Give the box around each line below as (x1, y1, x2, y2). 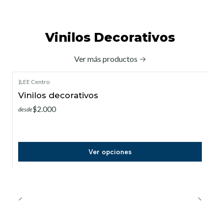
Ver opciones (88, 147, 132, 156)
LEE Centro (20, 78, 50, 85)
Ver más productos (74, 54, 137, 63)
